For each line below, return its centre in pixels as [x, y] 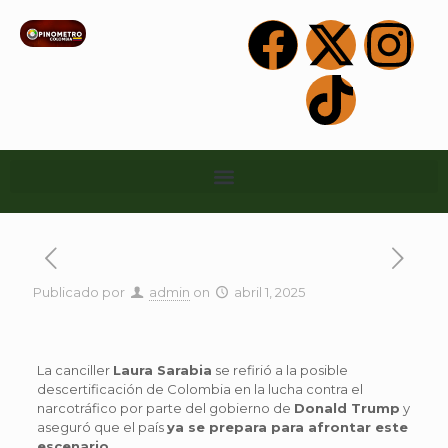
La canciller [74, 370]
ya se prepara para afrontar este [287, 427]
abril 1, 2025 [270, 292]
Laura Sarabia [162, 370]
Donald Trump [346, 408]
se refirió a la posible [279, 370]
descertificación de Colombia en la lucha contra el [199, 389]
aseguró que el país [101, 427]
